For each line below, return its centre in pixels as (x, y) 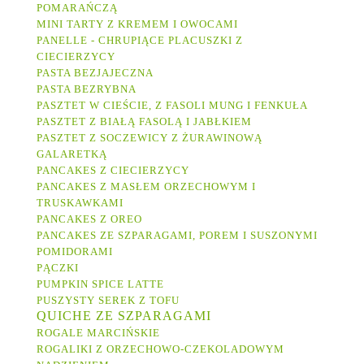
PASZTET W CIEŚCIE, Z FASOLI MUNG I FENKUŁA (172, 106)
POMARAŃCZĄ (77, 8)
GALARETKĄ (74, 154)
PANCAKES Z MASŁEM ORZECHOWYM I (146, 187)
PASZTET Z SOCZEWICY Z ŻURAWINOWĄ (149, 138)
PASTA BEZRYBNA (88, 89)
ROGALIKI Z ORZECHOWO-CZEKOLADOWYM (160, 349)
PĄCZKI (58, 268)
